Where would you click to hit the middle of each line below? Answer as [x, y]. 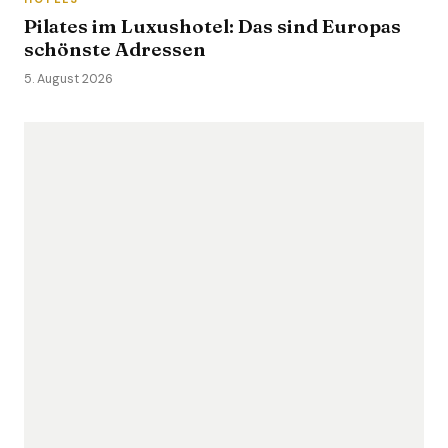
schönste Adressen [115, 49]
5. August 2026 [68, 79]
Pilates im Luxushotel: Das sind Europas [212, 26]
